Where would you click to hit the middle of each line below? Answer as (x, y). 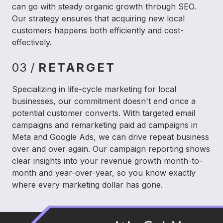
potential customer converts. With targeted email (104, 113)
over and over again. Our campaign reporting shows (111, 149)
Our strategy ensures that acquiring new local (98, 18)
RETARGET (77, 67)
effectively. (32, 42)
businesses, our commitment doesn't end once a (104, 101)
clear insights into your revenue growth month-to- (107, 161)
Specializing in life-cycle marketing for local (94, 89)
